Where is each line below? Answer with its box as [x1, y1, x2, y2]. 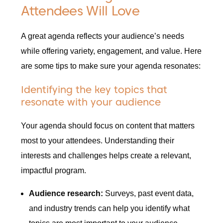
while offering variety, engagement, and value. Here [21, 47, 202, 56]
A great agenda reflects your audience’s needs [21, 32, 185, 41]
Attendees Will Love [21, 2, 140, 18]
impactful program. [21, 166, 87, 175]
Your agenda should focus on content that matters [21, 121, 195, 130]
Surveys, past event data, [105, 189, 194, 198]
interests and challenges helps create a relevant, [21, 151, 192, 160]
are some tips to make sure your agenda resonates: [21, 62, 201, 71]
